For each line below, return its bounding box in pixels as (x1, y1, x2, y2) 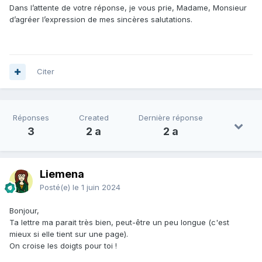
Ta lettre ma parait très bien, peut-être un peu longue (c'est (9, 218, 229, 227)
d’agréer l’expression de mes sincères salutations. (9, 15, 192, 25)
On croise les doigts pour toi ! (9, 241, 117, 251)
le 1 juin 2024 (73, 182, 120, 192)
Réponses (12, 113, 49, 123)
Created (78, 113, 109, 123)
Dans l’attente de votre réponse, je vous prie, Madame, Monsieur (9, 3, 247, 13)
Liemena (40, 168, 84, 181)
